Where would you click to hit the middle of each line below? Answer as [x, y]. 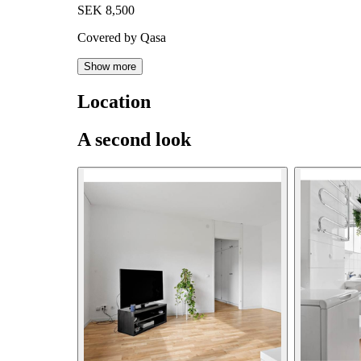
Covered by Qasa [122, 38]
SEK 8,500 [106, 10]
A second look [134, 140]
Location [114, 102]
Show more [110, 67]
